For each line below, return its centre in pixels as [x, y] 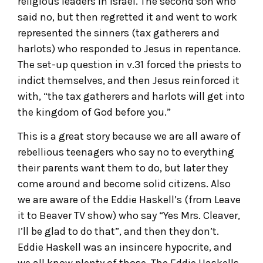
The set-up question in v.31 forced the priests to [129, 64]
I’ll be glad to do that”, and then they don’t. [118, 231]
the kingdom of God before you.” [94, 112]
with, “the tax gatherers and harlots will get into [131, 96]
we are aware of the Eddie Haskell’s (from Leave [129, 199]
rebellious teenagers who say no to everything [126, 152]
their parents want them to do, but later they [123, 168]
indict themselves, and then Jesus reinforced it [129, 80]
